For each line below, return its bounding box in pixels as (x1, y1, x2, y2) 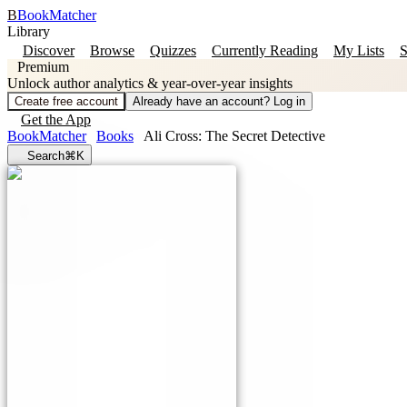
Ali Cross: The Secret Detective (144, 128, 325, 144)
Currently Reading (212, 43, 318, 58)
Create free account (15, 94, 118, 108)
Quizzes (150, 43, 196, 58)
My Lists (333, 43, 384, 58)
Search (27, 149, 65, 163)
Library (7, 24, 50, 39)
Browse (90, 43, 134, 58)
